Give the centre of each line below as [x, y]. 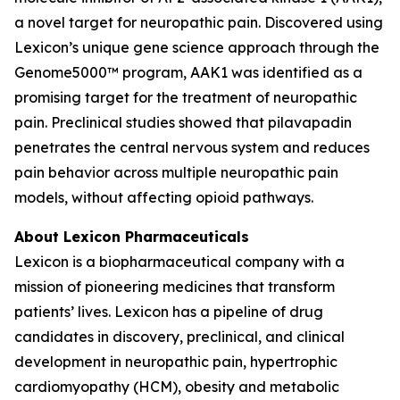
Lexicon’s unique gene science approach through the [197, 47]
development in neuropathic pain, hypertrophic [176, 362]
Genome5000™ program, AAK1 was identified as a [188, 72]
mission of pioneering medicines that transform [175, 287]
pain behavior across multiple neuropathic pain [176, 172]
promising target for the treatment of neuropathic [186, 97]
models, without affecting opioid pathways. [164, 197]
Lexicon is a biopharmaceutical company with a [179, 262]
